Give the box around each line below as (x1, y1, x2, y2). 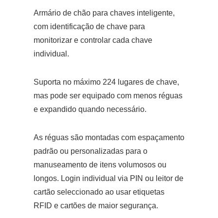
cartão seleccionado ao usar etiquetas (34, 188, 164, 196)
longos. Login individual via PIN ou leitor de (34, 174, 183, 182)
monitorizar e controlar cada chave (34, 36, 152, 44)
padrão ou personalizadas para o (34, 147, 147, 155)
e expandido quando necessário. (34, 105, 146, 113)
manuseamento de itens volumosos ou (34, 161, 166, 169)
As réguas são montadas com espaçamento (34, 133, 184, 142)
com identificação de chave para (34, 22, 145, 31)
